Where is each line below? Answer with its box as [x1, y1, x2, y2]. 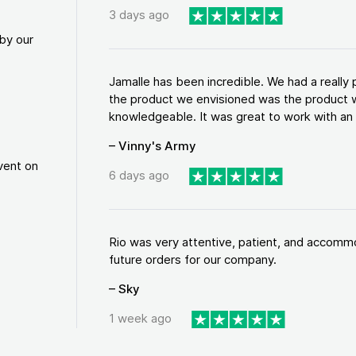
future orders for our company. [108, 251, 277, 267]
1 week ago [108, 311, 172, 327]
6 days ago [108, 168, 169, 184]
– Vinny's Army [108, 137, 196, 153]
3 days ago [108, 7, 169, 23]
